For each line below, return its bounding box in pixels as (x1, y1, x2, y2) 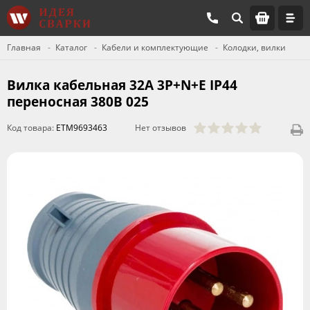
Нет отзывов (135, 122, 186, 134)
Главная (7, 42, 41, 53)
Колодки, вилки (223, 42, 286, 53)
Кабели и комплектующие (102, 42, 208, 53)
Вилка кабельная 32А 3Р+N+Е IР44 (7, 76, 237, 94)
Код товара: (7, 122, 56, 134)
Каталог (55, 42, 87, 53)
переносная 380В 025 (7, 93, 149, 111)
